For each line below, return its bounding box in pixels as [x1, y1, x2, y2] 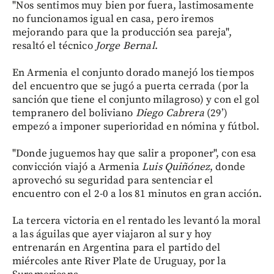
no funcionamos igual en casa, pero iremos [12, 12, 214, 26]
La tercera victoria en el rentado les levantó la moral [12, 213, 261, 228]
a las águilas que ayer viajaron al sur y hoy [12, 227, 212, 241]
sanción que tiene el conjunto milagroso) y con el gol [12, 92, 259, 106]
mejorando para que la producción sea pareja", [12, 25, 232, 39]
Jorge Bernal [92, 39, 155, 53]
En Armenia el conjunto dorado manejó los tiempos [12, 65, 254, 80]
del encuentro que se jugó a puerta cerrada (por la [12, 79, 250, 93]
